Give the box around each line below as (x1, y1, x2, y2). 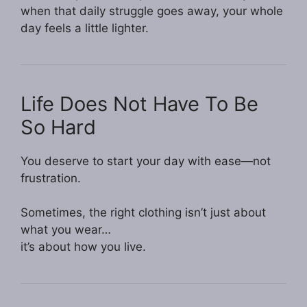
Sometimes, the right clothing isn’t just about (21, 206, 266, 220)
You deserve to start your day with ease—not (21, 153, 271, 168)
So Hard (21, 114, 96, 139)
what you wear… (21, 223, 111, 237)
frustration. (21, 171, 81, 185)
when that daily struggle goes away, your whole (21, 3, 283, 18)
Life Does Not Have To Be (21, 91, 258, 116)
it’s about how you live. (21, 240, 146, 254)
